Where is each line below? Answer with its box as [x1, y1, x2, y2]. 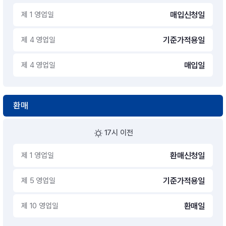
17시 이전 [104, 128, 133, 137]
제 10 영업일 [21, 201, 59, 210]
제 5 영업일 [21, 176, 55, 185]
